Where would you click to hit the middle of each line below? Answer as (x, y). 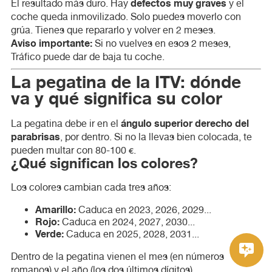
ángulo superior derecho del (185, 124)
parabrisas (35, 137)
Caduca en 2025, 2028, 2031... (131, 234)
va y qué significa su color (116, 99)
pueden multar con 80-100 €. (73, 150)
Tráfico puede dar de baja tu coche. (87, 56)
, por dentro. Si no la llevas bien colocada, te (156, 137)
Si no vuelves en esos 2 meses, (161, 43)
